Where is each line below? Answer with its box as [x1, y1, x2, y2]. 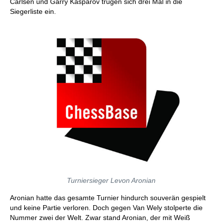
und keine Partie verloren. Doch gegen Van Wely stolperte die [10, 204, 203, 212]
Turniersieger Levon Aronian [66, 176, 156, 184]
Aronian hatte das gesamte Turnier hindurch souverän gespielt [10, 194, 206, 202]
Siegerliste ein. [10, 7, 56, 15]
